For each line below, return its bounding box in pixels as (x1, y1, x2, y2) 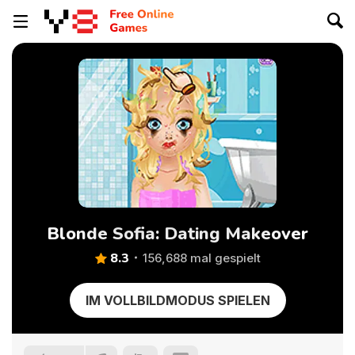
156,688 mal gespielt (142, 250, 261, 265)
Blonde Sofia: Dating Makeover (47, 222, 308, 246)
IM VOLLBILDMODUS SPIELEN (85, 292, 270, 308)
